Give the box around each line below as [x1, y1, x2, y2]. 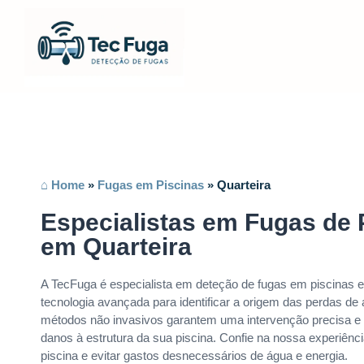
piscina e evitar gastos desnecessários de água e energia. [41, 348, 348, 362]
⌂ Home [41, 177, 84, 192]
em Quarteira [41, 232, 192, 260]
